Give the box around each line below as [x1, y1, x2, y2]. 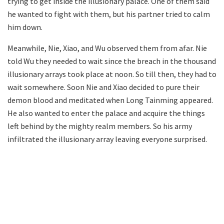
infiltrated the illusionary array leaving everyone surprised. [7, 134, 207, 144]
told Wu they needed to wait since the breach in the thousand [7, 56, 216, 66]
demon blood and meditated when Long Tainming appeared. [7, 95, 213, 105]
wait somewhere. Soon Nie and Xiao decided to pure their [7, 82, 199, 92]
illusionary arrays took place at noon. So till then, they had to [7, 69, 216, 79]
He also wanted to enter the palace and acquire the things [7, 108, 205, 118]
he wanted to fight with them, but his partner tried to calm [7, 9, 210, 19]
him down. [7, 22, 42, 32]
